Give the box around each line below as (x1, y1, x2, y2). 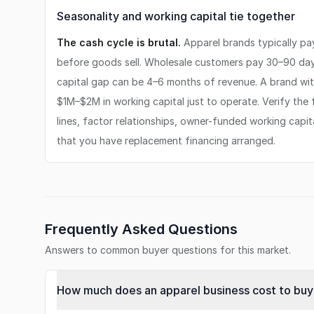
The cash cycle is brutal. (57, 36, 181, 48)
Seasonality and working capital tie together (57, 9, 295, 23)
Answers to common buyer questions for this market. (45, 244, 291, 256)
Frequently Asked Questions (45, 221, 238, 238)
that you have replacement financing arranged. (57, 135, 275, 146)
